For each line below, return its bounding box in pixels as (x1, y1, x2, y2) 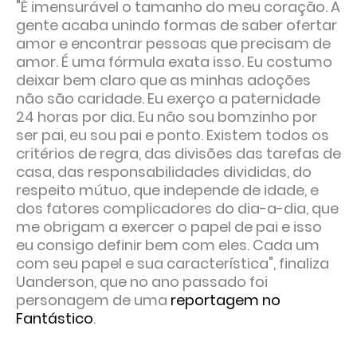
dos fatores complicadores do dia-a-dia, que (16, 198, 339, 219)
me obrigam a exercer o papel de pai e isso (16, 217, 322, 237)
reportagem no (171, 290, 280, 311)
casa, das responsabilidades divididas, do (16, 162, 312, 182)
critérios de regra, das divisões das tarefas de (16, 143, 341, 164)
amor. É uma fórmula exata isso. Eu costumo (16, 52, 332, 73)
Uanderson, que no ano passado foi (16, 272, 268, 292)
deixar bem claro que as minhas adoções (16, 70, 311, 91)
